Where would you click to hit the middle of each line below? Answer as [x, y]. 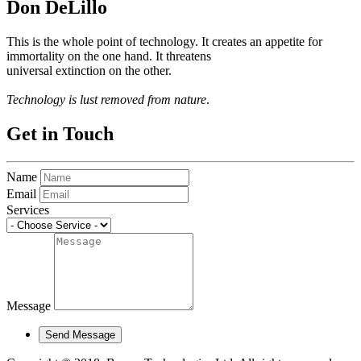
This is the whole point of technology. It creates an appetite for [164, 42]
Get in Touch [60, 133]
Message [29, 305]
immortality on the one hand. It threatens [109, 56]
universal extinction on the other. [89, 71]
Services [28, 210]
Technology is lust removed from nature [106, 100]
